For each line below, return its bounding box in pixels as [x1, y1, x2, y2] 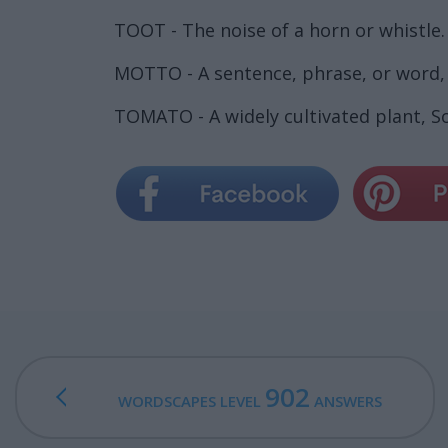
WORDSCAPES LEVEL [117, 390, 265, 411]
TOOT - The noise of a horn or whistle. [114, 17, 445, 42]
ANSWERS [309, 390, 382, 411]
